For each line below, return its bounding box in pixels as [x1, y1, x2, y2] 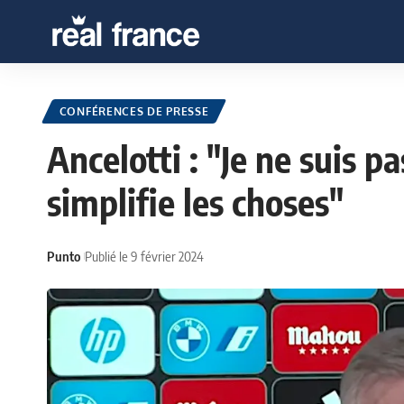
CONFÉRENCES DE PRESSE [59, 105, 209, 119]
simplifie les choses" [47, 179, 344, 225]
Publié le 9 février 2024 [85, 247, 204, 264]
